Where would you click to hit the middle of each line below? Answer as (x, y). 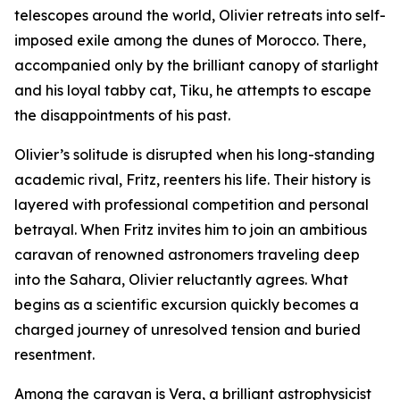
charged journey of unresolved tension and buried (187, 330)
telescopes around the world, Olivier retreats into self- (200, 16)
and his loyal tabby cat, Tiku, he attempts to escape (193, 91)
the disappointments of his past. (122, 116)
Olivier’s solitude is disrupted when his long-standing (195, 155)
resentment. (54, 355)
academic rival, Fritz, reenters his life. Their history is (192, 180)
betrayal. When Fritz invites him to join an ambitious (191, 230)
